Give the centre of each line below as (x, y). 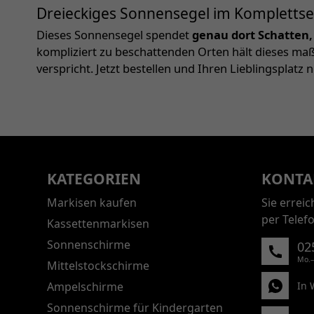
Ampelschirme (85, 286)
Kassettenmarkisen (98, 223)
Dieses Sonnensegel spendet (114, 35)
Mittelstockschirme (98, 265)
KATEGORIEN (94, 179)
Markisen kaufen (92, 202)
